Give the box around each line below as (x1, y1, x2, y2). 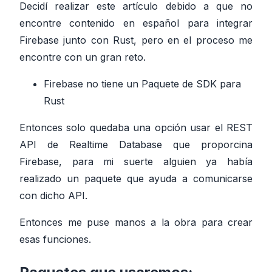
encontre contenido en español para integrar (19, 16, 253, 29)
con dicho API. (19, 189, 87, 202)
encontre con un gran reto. (19, 50, 146, 63)
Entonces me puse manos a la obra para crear (19, 216, 253, 228)
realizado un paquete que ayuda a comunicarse (19, 172, 253, 185)
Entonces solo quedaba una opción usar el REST (19, 121, 253, 134)
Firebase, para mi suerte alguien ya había (19, 155, 253, 168)
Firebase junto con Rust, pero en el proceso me (19, 33, 253, 46)
